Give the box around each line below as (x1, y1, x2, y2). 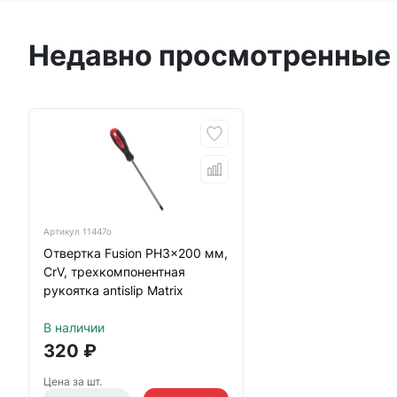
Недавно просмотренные (28, 38, 391, 73)
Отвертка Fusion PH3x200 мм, (43, 245, 228, 261)
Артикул (43, 226, 82, 237)
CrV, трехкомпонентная (43, 264, 185, 279)
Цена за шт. (43, 375, 102, 388)
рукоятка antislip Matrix (43, 283, 183, 298)
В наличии (43, 320, 105, 335)
